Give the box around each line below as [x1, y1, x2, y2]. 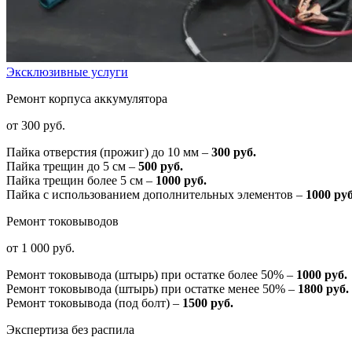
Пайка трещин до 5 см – [6, 159, 138, 173]
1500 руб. [182, 295, 233, 310]
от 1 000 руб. [6, 240, 75, 255]
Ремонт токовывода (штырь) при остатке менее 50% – [6, 281, 298, 295]
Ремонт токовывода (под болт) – [6, 295, 182, 310]
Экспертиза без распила [6, 322, 134, 336]
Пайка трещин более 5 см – [6, 173, 156, 187]
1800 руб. [298, 281, 349, 295]
